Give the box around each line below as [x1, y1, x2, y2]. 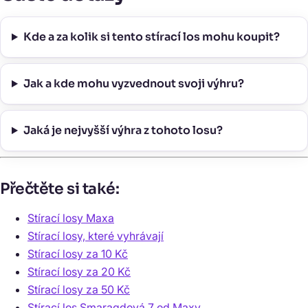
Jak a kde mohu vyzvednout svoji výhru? [23, 76, 244, 91]
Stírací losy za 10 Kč [27, 247, 128, 261]
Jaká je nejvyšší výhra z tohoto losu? [23, 123, 223, 138]
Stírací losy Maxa [27, 211, 114, 225]
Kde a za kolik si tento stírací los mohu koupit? [23, 30, 280, 45]
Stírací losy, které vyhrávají [27, 229, 164, 243]
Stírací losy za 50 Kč [27, 283, 130, 297]
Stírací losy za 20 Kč [27, 265, 131, 279]
